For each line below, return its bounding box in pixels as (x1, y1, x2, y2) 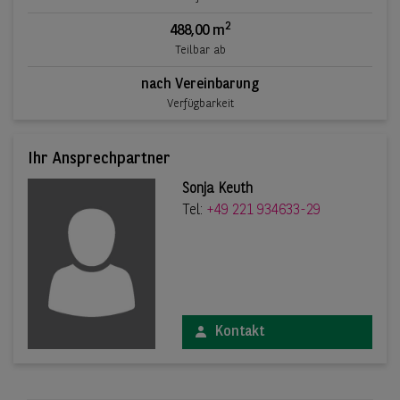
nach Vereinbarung (141, 78, 259, 93)
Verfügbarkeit (166, 98, 234, 111)
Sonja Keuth (182, 182, 254, 197)
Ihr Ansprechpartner (28, 152, 171, 168)
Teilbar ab (174, 45, 226, 57)
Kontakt (215, 325, 265, 340)
